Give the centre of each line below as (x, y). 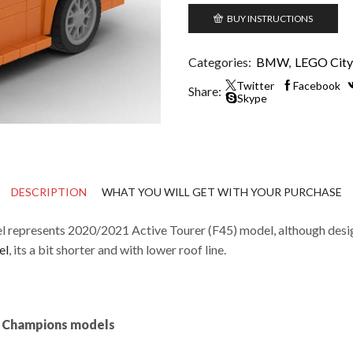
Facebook (317, 86)
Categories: (221, 62)
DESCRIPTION (49, 191)
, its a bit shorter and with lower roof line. (117, 249)
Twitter (255, 86)
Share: (205, 91)
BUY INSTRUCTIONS (270, 18)
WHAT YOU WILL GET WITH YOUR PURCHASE (222, 191)
